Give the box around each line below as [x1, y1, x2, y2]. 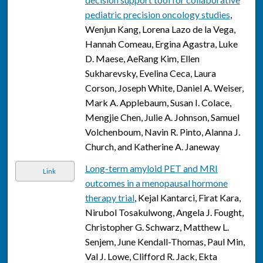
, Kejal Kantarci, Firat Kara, [134, 192, 241, 204]
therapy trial [85, 192, 134, 204]
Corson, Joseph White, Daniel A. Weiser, [85, 82, 244, 94]
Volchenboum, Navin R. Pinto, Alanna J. [85, 126, 240, 138]
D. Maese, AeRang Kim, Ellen [85, 53, 200, 65]
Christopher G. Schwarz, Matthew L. [85, 221, 229, 233]
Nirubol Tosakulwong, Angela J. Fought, [85, 207, 244, 218]
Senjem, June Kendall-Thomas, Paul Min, [85, 236, 245, 248]
